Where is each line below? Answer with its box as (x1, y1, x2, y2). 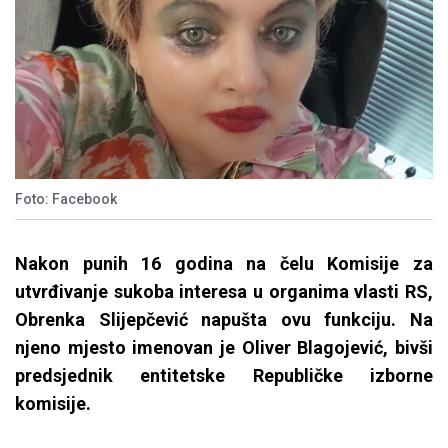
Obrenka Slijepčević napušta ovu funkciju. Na (15, 309, 433, 331)
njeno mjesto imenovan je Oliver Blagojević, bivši (15, 337, 433, 359)
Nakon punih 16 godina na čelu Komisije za (15, 253, 433, 275)
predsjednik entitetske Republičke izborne (15, 365, 433, 387)
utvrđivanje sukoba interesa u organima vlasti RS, (15, 281, 433, 303)
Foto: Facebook (15, 191, 117, 208)
